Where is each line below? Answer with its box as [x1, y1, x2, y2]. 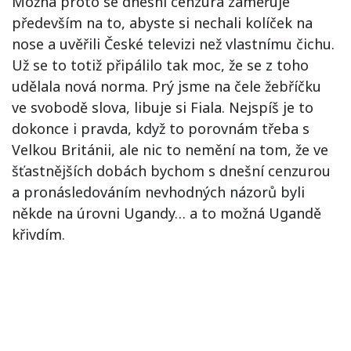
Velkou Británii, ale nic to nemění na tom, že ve [12, 140, 328, 159]
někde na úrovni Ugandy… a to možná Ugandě [12, 204, 321, 223]
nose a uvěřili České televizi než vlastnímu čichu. [12, 34, 335, 53]
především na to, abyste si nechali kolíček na [12, 13, 313, 32]
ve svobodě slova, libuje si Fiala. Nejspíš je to [12, 98, 313, 117]
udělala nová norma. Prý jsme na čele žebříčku [12, 77, 321, 96]
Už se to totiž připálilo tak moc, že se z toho [12, 56, 309, 74]
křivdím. [12, 225, 65, 244]
